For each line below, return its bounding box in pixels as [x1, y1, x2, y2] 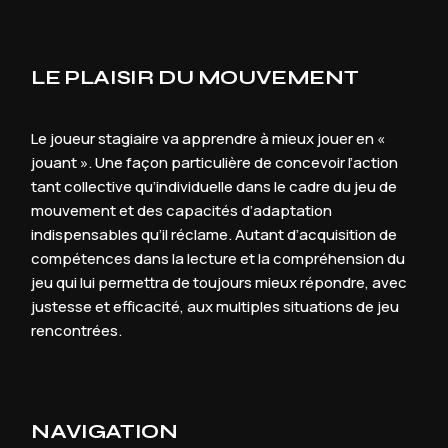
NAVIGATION [31, 419, 178, 445]
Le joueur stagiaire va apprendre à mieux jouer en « [31, 128, 386, 150]
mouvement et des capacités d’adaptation [31, 200, 333, 222]
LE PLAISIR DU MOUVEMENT [31, 65, 359, 91]
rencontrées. [31, 320, 123, 342]
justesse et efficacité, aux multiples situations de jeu [31, 296, 400, 318]
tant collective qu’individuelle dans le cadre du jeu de [31, 176, 398, 198]
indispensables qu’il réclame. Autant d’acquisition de [31, 224, 398, 246]
